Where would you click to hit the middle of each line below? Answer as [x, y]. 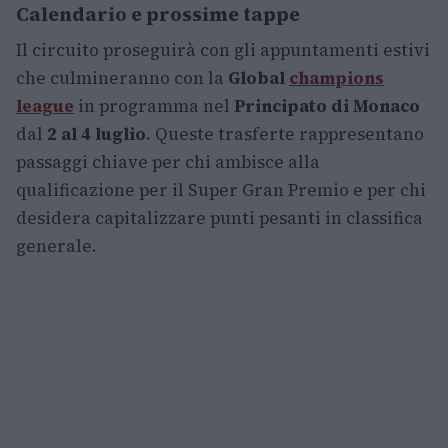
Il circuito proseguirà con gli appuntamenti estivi [223, 50]
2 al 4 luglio [96, 134]
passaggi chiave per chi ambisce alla [168, 162]
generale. [56, 246]
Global [258, 78]
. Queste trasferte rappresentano [285, 134]
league [45, 106]
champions [336, 78]
